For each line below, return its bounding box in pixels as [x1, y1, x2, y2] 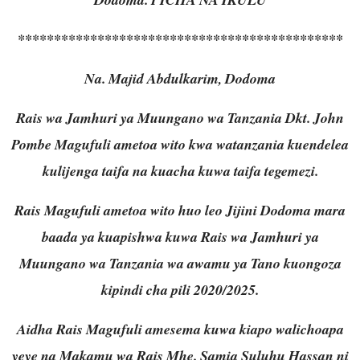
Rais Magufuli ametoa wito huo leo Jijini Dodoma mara [14, 199, 346, 220]
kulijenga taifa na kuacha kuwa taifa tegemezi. [42, 160, 318, 181]
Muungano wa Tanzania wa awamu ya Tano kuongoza [18, 252, 342, 273]
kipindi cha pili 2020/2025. [101, 279, 259, 300]
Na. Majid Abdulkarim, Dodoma [84, 67, 276, 88]
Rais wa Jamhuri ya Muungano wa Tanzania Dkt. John [16, 107, 344, 128]
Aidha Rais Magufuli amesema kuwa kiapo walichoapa [16, 318, 344, 339]
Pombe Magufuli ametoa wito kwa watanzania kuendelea [11, 133, 349, 154]
